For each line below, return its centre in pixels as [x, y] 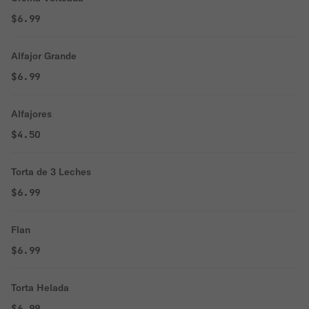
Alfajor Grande [44, 56]
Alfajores [31, 114]
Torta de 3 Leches [51, 172]
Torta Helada [40, 288]
